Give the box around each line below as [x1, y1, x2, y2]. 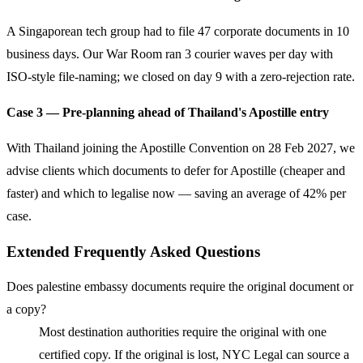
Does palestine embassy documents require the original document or [6, 280, 353, 294]
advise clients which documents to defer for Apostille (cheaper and [6, 164, 345, 178]
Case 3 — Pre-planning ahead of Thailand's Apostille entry [6, 105, 329, 119]
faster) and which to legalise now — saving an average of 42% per [6, 186, 346, 201]
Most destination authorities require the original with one [39, 325, 327, 340]
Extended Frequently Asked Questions [6, 242, 260, 260]
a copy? [6, 302, 46, 317]
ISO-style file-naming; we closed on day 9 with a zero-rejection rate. [6, 69, 355, 83]
